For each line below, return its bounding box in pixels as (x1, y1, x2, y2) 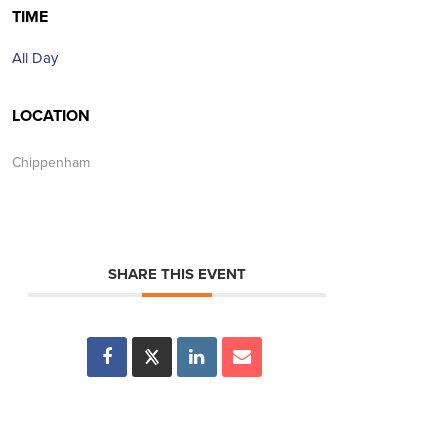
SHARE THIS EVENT (107, 265, 246, 283)
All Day (11, 49, 58, 67)
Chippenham (11, 154, 90, 171)
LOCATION (11, 106, 90, 126)
